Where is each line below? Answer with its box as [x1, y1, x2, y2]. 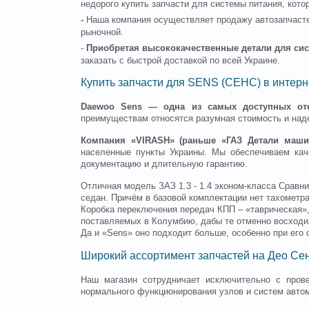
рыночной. [81, 27, 123, 37]
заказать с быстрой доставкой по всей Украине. [81, 55, 280, 66]
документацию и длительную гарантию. [81, 159, 248, 169]
